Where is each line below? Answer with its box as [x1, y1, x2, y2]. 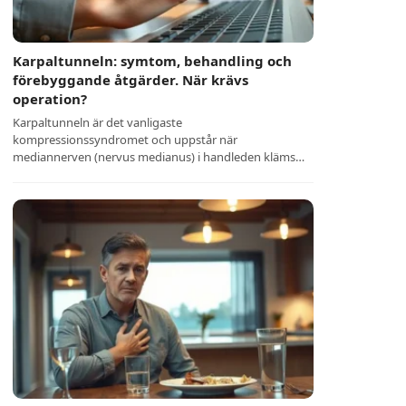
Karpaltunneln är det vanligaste [13, 114, 183, 130]
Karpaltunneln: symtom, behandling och [13, 52, 293, 70]
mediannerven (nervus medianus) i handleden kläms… [13, 149, 305, 165]
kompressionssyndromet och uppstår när [13, 131, 238, 148]
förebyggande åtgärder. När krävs [13, 71, 249, 89]
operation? [13, 90, 88, 108]
